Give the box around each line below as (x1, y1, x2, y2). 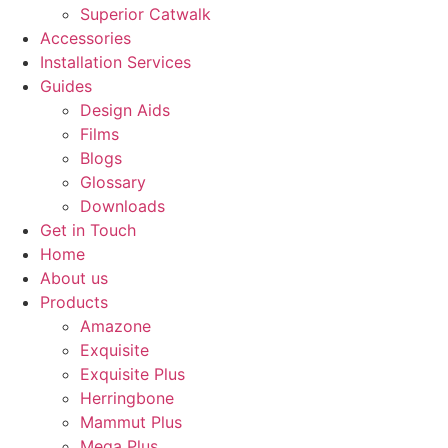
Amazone (80, 316, 151, 336)
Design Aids (80, 100, 170, 120)
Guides (40, 76, 92, 96)
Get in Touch (40, 220, 136, 240)
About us (40, 268, 108, 288)
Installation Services (40, 52, 191, 72)
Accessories (40, 28, 131, 48)
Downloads (80, 196, 165, 216)
